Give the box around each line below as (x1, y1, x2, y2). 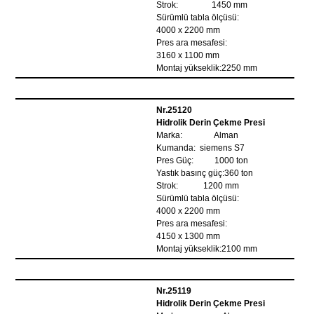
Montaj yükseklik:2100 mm (156, 244, 258, 254)
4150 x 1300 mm (156, 231, 221, 241)
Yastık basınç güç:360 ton (156, 168, 254, 178)
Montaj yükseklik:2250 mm (156, 63, 258, 73)
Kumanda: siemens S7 (156, 143, 245, 153)
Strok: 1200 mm (156, 181, 240, 191)
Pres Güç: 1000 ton (156, 156, 249, 165)
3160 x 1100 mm (156, 50, 220, 60)
